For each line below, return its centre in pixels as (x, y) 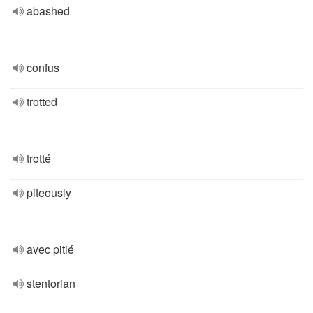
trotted (42, 102)
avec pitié (50, 249)
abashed (48, 11)
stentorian (51, 283)
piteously (49, 192)
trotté (39, 158)
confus (43, 67)
